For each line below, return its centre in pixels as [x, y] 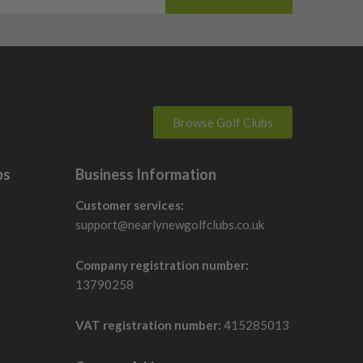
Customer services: [129, 205]
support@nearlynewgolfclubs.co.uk [169, 224]
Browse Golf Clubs [223, 122]
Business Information [145, 174]
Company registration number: [162, 265]
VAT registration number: [148, 325]
